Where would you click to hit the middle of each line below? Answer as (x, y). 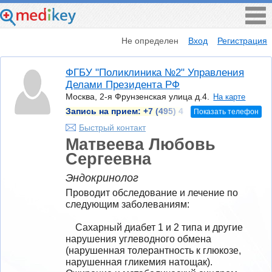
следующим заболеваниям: (127, 204)
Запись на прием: (104, 111)
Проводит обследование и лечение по (152, 192)
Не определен (150, 40)
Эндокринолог (102, 178)
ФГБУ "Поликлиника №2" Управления (155, 73)
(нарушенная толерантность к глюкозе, (153, 250)
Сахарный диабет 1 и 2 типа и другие (70, 227)
